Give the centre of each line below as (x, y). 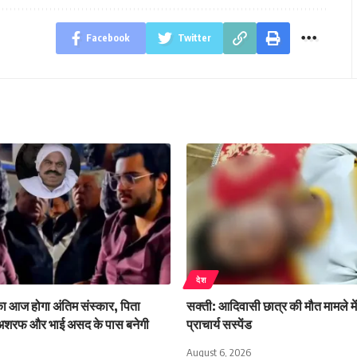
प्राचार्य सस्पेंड (219, 324)
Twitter (194, 37)
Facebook (108, 37)
